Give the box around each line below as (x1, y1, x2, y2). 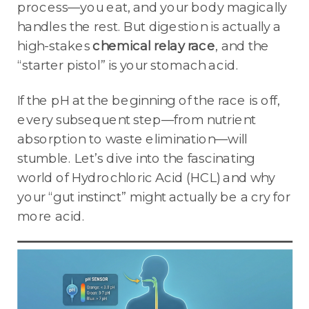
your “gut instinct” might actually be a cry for (17, 188, 291, 204)
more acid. (17, 208, 86, 223)
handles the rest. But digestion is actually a (17, 19, 281, 34)
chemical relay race (92, 38, 216, 54)
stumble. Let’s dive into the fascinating (17, 150, 255, 166)
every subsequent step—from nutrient (17, 111, 256, 127)
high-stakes (17, 38, 93, 54)
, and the (215, 38, 270, 54)
